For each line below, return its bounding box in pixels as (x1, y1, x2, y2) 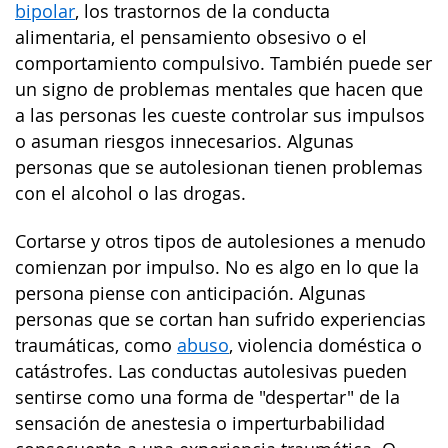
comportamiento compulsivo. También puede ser (15, 51, 432, 75)
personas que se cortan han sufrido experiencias (15, 308, 426, 331)
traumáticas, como (15, 334, 177, 357)
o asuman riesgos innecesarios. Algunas (15, 129, 354, 153)
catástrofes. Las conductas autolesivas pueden (15, 360, 407, 383)
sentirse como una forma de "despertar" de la (15, 386, 400, 409)
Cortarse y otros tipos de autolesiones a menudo (15, 230, 426, 253)
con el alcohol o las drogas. (15, 181, 246, 205)
